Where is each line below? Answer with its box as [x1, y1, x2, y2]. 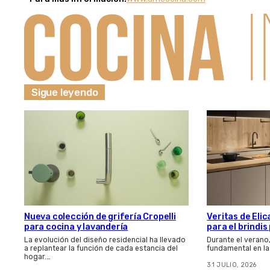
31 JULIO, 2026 [207, 260, 257, 269]
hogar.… [24, 252, 51, 261]
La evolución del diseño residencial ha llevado [24, 235, 186, 244]
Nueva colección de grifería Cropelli [24, 211, 176, 222]
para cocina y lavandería [24, 221, 128, 232]
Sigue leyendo [31, 86, 98, 98]
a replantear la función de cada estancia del [24, 243, 178, 253]
